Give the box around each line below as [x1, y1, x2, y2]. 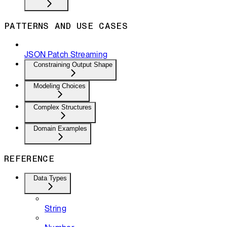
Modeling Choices [33, 82, 86, 90]
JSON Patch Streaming [24, 49, 108, 59]
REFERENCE [4, 153, 54, 164]
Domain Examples [33, 124, 87, 132]
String [45, 203, 66, 213]
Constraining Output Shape [33, 60, 112, 68]
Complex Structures [33, 103, 92, 111]
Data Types [33, 174, 67, 182]
